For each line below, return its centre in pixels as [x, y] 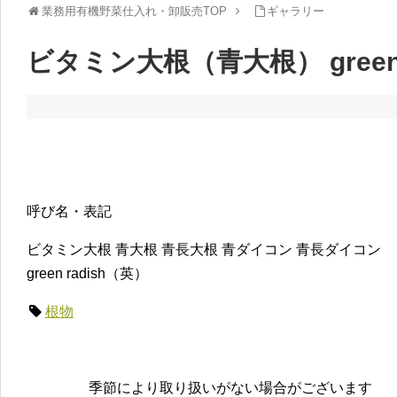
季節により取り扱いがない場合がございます [230, 387]
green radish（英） [87, 273]
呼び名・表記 [69, 211]
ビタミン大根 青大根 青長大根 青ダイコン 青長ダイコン [204, 249]
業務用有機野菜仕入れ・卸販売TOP [134, 11]
